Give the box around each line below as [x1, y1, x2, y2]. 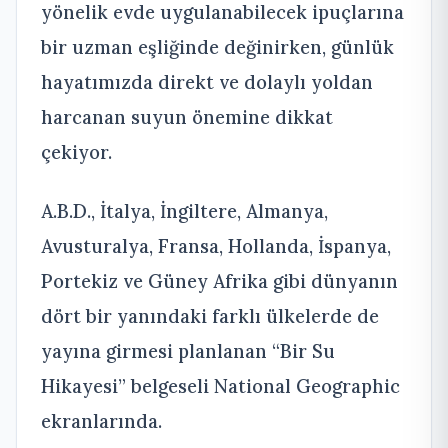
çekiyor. [41, 140, 112, 165]
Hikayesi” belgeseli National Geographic [41, 374, 400, 399]
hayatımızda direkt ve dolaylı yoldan [41, 70, 373, 95]
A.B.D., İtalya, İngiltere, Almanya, [41, 199, 328, 224]
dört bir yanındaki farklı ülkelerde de [41, 304, 379, 329]
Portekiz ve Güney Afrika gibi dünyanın [41, 269, 398, 294]
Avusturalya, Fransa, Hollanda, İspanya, [41, 234, 391, 259]
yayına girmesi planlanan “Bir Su [41, 339, 335, 364]
